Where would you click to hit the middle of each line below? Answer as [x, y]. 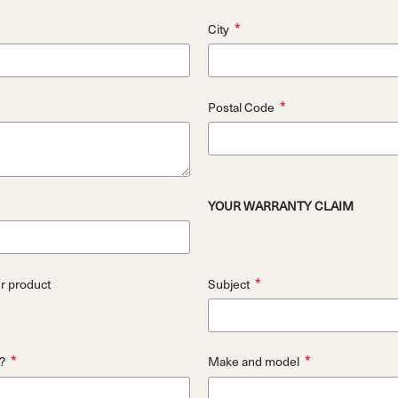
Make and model [253, 362]
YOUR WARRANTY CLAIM [280, 206]
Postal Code [241, 107]
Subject [228, 283]
